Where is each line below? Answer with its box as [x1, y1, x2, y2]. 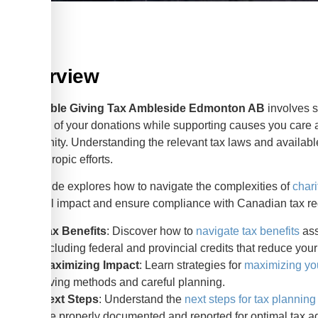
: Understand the [99, 292, 185, 305]
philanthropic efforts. [11, 153, 114, 165]
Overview [11, 65, 99, 87]
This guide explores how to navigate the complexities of [11, 180, 293, 193]
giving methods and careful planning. [40, 275, 226, 288]
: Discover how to [106, 224, 197, 237]
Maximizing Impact [40, 258, 140, 271]
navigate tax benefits [196, 224, 300, 237]
